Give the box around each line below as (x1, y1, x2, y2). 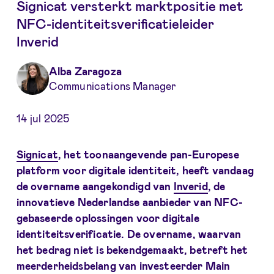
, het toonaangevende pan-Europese (57, 147, 239, 160)
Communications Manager (48, 80, 177, 92)
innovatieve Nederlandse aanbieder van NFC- (16, 195, 243, 208)
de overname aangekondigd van (16, 179, 174, 192)
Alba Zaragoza (48, 65, 122, 78)
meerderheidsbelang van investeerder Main (16, 259, 231, 272)
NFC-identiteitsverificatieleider (16, 15, 214, 31)
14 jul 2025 (16, 112, 70, 125)
